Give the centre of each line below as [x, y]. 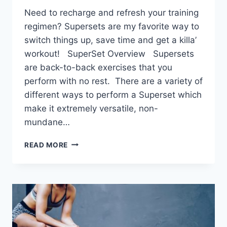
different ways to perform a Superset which [113, 94]
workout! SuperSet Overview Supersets [109, 53]
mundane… [47, 122]
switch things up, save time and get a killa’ [110, 40]
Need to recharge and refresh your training [111, 12]
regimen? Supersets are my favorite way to [112, 26]
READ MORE [46, 145]
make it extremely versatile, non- [91, 108]
